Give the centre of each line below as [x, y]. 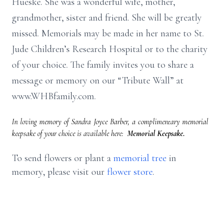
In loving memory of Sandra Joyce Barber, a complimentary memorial [110, 122]
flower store [130, 172]
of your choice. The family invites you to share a [103, 65]
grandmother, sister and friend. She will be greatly [107, 18]
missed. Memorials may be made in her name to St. [108, 33]
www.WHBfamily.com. [54, 96]
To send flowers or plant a [63, 158]
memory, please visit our [59, 172]
